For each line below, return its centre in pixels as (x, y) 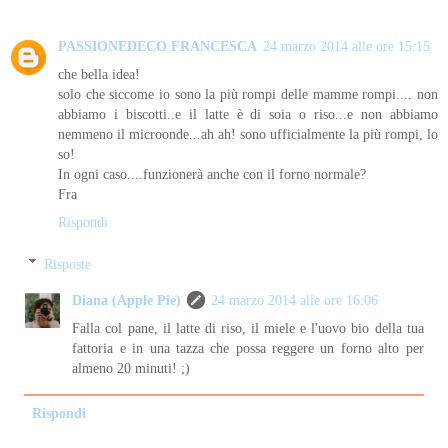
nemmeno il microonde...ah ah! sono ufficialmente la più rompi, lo (248, 133)
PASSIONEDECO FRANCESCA (157, 45)
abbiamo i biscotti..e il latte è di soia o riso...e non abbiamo (248, 113)
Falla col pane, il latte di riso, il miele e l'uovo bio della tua (248, 327)
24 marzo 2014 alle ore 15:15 (346, 45)
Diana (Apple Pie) (127, 299)
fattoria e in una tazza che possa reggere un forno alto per (248, 347)
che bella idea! (99, 73)
